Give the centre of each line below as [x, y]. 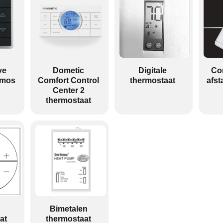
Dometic [68, 70]
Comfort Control [68, 80]
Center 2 [68, 90]
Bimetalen [68, 209]
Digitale [153, 70]
